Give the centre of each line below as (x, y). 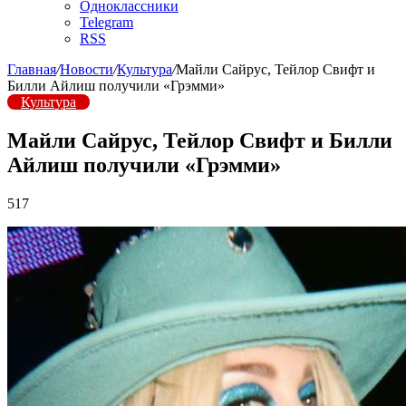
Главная (32, 69)
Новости (87, 69)
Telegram (106, 22)
